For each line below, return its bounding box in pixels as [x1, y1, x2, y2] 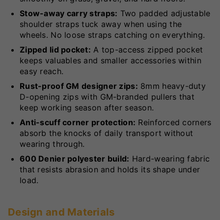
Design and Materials [8, 205, 115, 218]
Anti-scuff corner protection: [20, 117, 136, 127]
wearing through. [20, 138, 85, 149]
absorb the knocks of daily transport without [20, 128, 193, 138]
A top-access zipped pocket [91, 44, 203, 55]
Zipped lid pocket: [20, 44, 91, 55]
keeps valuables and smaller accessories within [20, 55, 201, 65]
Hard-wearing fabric [129, 153, 210, 164]
